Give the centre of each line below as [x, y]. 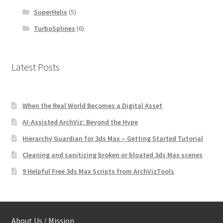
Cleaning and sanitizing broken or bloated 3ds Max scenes [113, 155]
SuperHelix [50, 12]
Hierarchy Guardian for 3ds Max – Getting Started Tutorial [113, 138]
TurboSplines [54, 28]
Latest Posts [35, 67]
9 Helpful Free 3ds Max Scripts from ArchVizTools [99, 171]
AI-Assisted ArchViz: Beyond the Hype [80, 122]
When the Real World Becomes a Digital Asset [93, 105]
